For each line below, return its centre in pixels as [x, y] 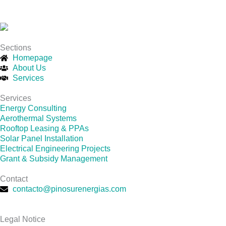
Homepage [33, 58]
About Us [29, 68]
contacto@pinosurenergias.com [69, 189]
